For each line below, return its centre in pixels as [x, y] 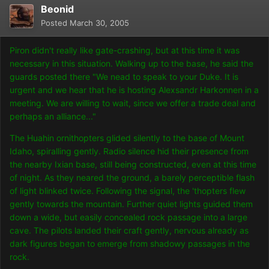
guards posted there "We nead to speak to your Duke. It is [124, 77]
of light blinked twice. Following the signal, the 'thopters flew [128, 191]
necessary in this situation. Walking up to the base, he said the [131, 64]
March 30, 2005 [99, 23]
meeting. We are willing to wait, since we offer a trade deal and [133, 103]
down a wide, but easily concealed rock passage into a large [128, 217]
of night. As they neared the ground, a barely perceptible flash [132, 178]
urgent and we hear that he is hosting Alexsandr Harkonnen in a [134, 90]
